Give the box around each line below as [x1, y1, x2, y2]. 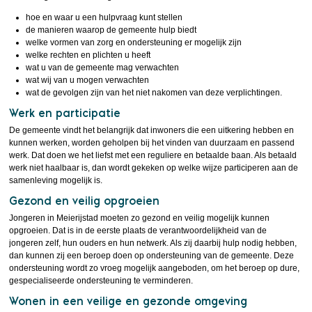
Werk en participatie [9, 107, 121, 120]
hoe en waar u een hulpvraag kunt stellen [26, 13, 183, 22]
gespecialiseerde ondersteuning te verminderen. [9, 276, 194, 286]
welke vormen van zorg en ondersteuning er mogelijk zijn [26, 38, 242, 47]
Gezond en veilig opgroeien [9, 194, 160, 208]
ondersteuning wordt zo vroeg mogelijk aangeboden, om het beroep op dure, [9, 263, 300, 273]
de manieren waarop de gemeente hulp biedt [26, 25, 197, 35]
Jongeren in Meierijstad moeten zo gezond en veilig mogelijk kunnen [9, 213, 270, 223]
